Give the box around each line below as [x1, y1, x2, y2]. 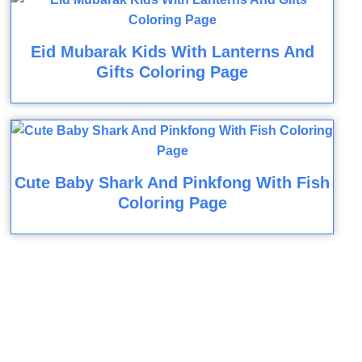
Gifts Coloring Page [96, 62, 249, 81]
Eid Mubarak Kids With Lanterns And [30, 42, 314, 61]
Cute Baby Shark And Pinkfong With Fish [15, 173, 330, 192]
